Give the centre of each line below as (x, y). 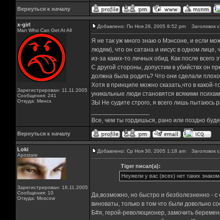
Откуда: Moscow (36, 198)
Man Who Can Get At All (44, 30)
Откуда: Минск (34, 101)
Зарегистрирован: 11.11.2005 (52, 90)
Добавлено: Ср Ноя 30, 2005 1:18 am (141, 151)
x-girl (24, 25)
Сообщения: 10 (35, 193)
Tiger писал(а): (141, 166)
